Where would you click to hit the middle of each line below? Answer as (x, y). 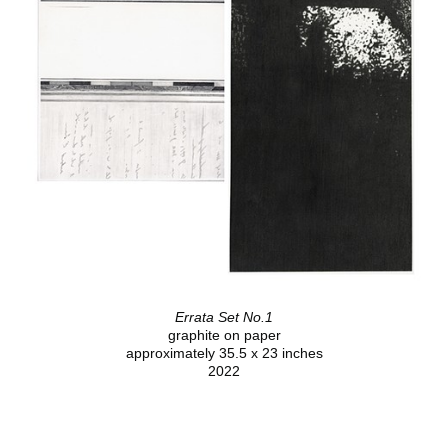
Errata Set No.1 (224, 316)
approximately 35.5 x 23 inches (224, 352)
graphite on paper (224, 334)
